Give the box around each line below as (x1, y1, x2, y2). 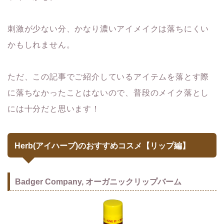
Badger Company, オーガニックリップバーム (15, 177, 181, 186)
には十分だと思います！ (7, 104, 100, 113)
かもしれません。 (7, 40, 75, 49)
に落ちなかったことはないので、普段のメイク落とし (7, 88, 209, 97)
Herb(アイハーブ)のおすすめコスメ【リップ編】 (14, 141, 190, 150)
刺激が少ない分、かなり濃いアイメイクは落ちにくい (7, 24, 209, 33)
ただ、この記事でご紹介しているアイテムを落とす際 (7, 72, 209, 81)
